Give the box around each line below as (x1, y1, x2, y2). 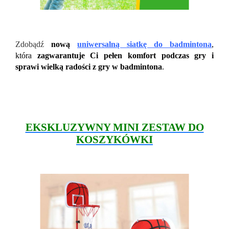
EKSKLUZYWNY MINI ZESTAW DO (25, 121, 204, 133)
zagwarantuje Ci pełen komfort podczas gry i (37, 51, 214, 60)
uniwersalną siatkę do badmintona (77, 39, 212, 49)
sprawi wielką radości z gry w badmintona (15, 62, 162, 71)
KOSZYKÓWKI (76, 133, 153, 146)
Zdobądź (15, 39, 51, 49)
